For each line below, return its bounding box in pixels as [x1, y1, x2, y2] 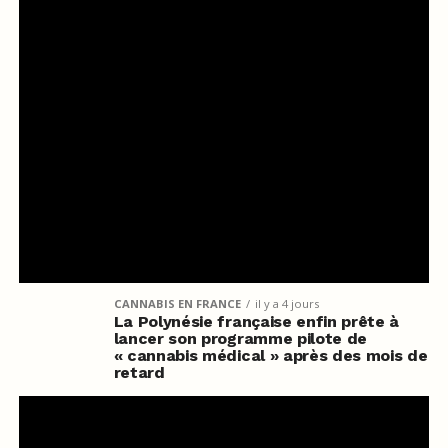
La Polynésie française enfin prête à [113, 311, 400, 331]
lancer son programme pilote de [113, 328, 368, 348]
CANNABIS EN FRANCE [113, 295, 241, 311]
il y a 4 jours [254, 295, 319, 311]
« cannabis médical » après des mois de [113, 345, 428, 365]
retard [113, 362, 165, 382]
